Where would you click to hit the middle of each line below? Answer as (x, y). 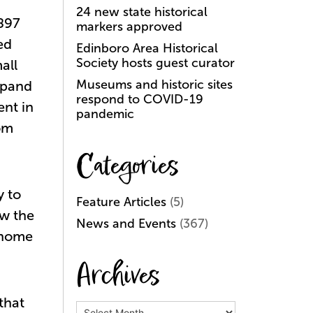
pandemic (105, 114)
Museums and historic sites (154, 85)
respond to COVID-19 (140, 99)
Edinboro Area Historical (147, 48)
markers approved (129, 27)
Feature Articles (121, 202)
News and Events (126, 224)
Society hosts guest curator (155, 63)
